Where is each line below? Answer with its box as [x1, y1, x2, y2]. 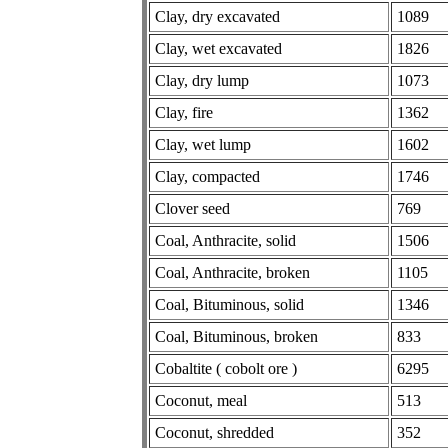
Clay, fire [155, 103, 213, 121]
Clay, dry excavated [155, 7, 280, 25]
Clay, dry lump [155, 71, 249, 89]
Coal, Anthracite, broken [155, 263, 310, 281]
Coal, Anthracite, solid [155, 231, 296, 249]
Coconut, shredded [155, 423, 274, 441]
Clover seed [155, 199, 230, 217]
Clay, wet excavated [155, 39, 282, 57]
